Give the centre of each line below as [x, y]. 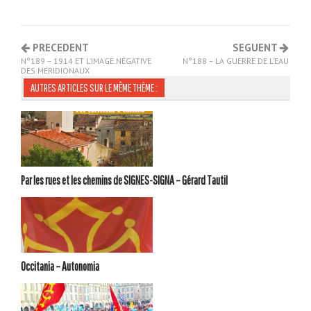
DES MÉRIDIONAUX [55, 71]
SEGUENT [256, 48]
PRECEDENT [59, 48]
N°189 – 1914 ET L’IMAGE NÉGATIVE [86, 61]
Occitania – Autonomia [60, 267]
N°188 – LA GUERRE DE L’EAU [236, 61]
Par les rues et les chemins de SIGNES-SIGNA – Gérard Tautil [124, 180]
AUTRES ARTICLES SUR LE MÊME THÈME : [94, 88]
